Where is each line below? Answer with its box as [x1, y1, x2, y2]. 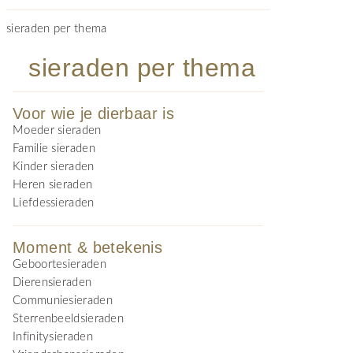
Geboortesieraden [13, 258, 106, 270]
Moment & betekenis [13, 239, 163, 256]
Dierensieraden [13, 277, 92, 288]
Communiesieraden [13, 295, 113, 307]
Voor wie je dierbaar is [13, 105, 175, 122]
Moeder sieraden [13, 124, 102, 136]
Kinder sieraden [13, 161, 95, 173]
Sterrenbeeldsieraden [13, 313, 124, 325]
